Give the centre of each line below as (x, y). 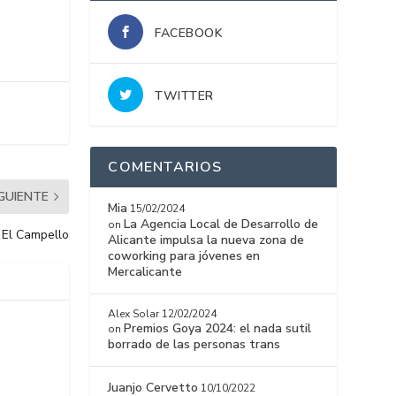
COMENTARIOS (165, 168)
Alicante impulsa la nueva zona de (206, 240)
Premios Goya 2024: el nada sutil (218, 329)
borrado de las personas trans (194, 345)
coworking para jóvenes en (184, 256)
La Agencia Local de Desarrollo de (221, 225)
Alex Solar (134, 314)
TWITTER (184, 96)
